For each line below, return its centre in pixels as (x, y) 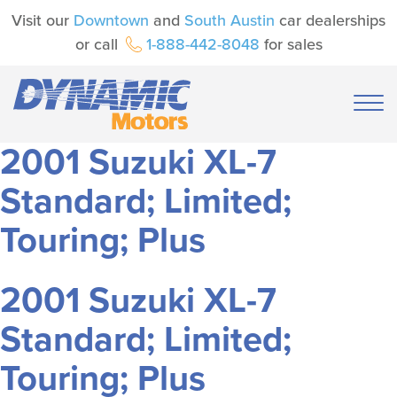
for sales (291, 44)
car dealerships (330, 20)
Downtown (111, 20)
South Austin (230, 20)
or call (98, 44)
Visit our (43, 20)
